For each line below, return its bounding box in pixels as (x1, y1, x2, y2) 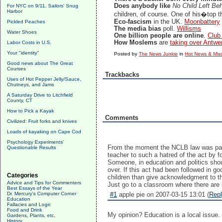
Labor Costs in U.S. (7, 40, 52, 45)
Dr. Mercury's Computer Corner (7, 191, 76, 196)
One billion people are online (114, 32, 204, 39)
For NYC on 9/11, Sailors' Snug (7, 3, 78, 8)
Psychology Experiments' (7, 139, 64, 145)
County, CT (7, 98, 32, 103)
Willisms (177, 25, 202, 32)
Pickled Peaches (7, 19, 45, 24)
